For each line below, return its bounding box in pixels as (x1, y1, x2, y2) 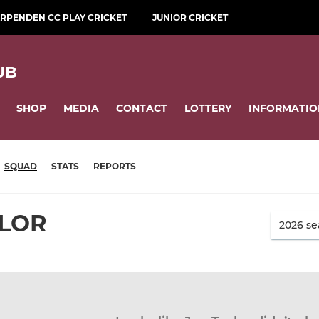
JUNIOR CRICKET (152, 12, 228, 23)
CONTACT (116, 101, 167, 115)
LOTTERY (184, 101, 231, 115)
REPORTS (93, 161, 136, 172)
